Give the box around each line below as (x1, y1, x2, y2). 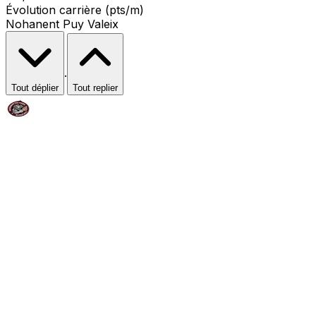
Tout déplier (11, 82, 59, 93)
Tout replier (73, 82, 118, 93)
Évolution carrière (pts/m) (6, 2, 144, 17)
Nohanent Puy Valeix (6, 16, 119, 31)
